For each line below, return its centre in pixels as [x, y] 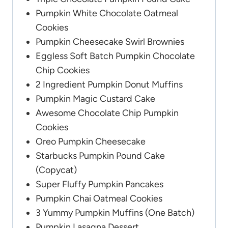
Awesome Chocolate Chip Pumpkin [107, 113]
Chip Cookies [63, 70]
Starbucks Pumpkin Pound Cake [100, 156]
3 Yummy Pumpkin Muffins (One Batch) [115, 213]
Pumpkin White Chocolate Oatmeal [107, 13]
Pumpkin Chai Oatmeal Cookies [99, 199]
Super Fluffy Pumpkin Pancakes [99, 184]
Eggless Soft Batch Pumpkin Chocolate [115, 56]
